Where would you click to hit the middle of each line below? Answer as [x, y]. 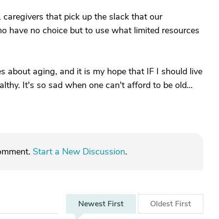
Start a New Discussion [79, 152]
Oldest [163, 204]
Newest [93, 204]
